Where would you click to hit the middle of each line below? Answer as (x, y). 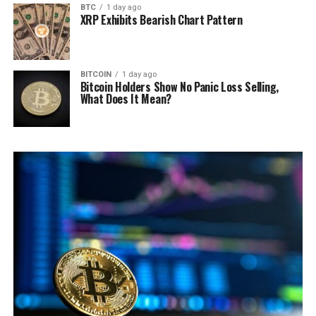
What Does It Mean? (126, 99)
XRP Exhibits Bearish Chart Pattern (161, 20)
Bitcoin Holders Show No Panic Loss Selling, (179, 87)
